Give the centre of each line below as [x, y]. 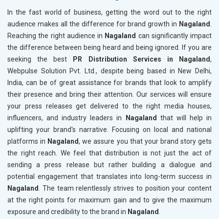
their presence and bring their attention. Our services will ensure [109, 95]
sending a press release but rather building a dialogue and [109, 165]
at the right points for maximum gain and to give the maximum [109, 200]
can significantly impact [175, 36]
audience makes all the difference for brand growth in [93, 24]
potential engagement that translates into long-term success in [109, 177]
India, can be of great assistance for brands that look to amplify [109, 83]
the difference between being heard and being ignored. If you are [109, 48]
